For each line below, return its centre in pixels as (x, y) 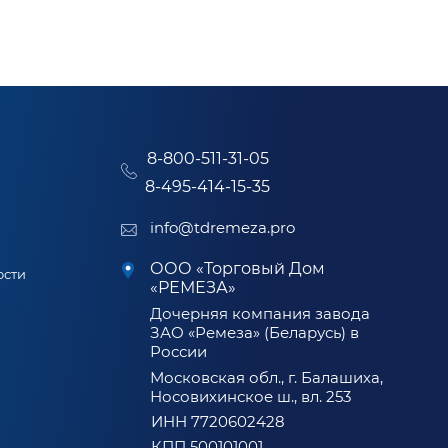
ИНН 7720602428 (218, 421)
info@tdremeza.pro (222, 227)
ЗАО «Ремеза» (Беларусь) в (254, 332)
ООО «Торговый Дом (237, 268)
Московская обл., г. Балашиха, (266, 377)
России (178, 351)
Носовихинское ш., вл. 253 (250, 396)
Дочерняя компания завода (260, 313)
